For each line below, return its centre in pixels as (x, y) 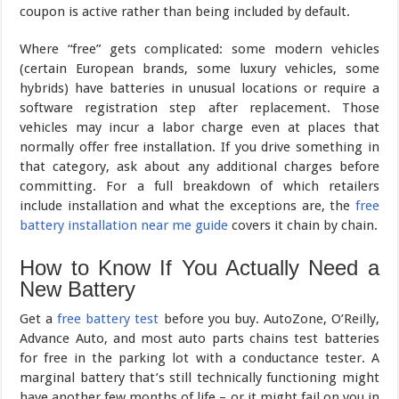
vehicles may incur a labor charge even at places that (199, 128)
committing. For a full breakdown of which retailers (199, 187)
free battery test (108, 319)
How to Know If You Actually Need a (199, 268)
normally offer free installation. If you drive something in (199, 147)
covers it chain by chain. (303, 226)
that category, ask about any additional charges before (199, 167)
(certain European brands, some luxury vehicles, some (199, 69)
